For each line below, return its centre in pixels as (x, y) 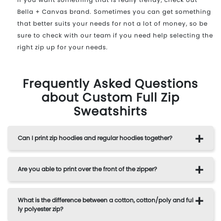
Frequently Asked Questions (110, 83)
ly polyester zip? (40, 209)
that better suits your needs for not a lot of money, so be (112, 23)
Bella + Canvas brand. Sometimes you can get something (114, 11)
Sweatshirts (110, 111)
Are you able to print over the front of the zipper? (87, 169)
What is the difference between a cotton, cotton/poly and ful (106, 200)
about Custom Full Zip (110, 97)
